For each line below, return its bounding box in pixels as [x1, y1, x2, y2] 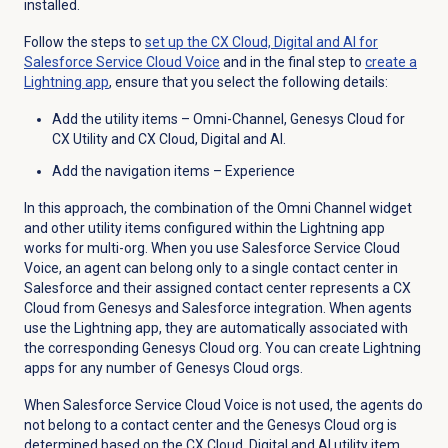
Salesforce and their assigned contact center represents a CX [23, 279, 411, 296]
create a [364, 53, 417, 70]
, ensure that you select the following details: [108, 73, 388, 90]
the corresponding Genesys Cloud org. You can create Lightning [23, 339, 421, 356]
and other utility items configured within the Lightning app [23, 219, 385, 236]
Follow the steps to [23, 33, 145, 50]
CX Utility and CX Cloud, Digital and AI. [51, 130, 286, 147]
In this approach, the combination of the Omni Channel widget [23, 199, 412, 216]
